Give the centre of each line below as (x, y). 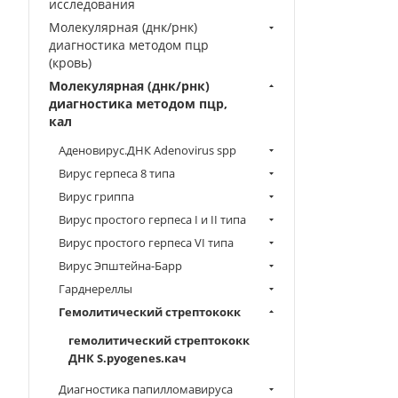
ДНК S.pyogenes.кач (127, 358)
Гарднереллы (96, 289)
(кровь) (70, 63)
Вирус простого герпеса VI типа (146, 243)
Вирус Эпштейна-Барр (120, 266)
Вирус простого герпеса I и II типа (152, 219)
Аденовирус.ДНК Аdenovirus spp (147, 150)
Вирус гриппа (96, 196)
